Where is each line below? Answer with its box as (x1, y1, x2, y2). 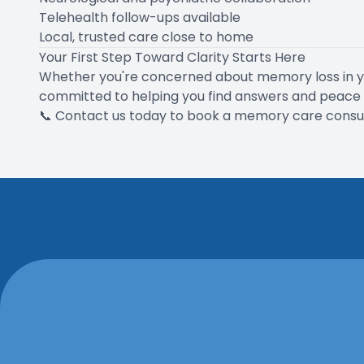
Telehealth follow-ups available (39, 7, 240, 27)
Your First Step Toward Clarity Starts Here (39, 47, 305, 67)
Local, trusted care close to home (39, 27, 253, 46)
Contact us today (55, 106, 167, 125)
